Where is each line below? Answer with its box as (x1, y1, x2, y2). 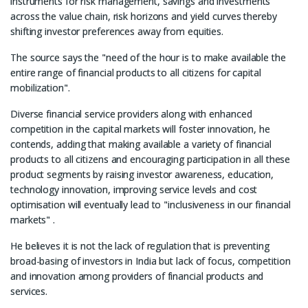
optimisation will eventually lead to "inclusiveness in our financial (10, 198, 291, 211)
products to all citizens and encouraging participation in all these (10, 153, 291, 166)
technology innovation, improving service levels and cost (10, 183, 258, 196)
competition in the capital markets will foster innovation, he (10, 122, 270, 135)
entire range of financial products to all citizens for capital (10, 66, 261, 79)
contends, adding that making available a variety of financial (10, 137, 272, 151)
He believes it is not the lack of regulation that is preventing (10, 239, 269, 252)
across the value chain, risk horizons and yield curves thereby (10, 10, 277, 23)
